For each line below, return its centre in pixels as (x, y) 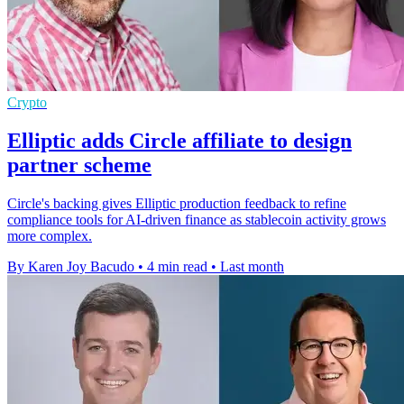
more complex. (50, 235)
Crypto (27, 102)
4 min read (177, 266)
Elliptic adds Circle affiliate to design (179, 140)
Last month (252, 266)
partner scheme (79, 165)
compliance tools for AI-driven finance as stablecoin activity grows (197, 219)
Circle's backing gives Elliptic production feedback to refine (177, 203)
